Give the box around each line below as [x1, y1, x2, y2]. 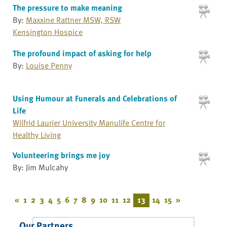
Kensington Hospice [13, 25, 83, 38]
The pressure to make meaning [13, 1, 122, 14]
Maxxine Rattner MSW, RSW [26, 13, 121, 26]
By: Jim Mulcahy [13, 161, 68, 174]
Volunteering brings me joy [13, 149, 110, 162]
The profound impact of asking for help [13, 47, 152, 59]
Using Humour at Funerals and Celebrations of [13, 92, 177, 105]
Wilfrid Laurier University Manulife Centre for [13, 117, 165, 129]
